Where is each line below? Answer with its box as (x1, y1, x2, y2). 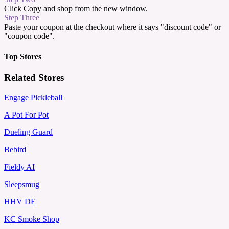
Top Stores (4, 52, 41, 61)
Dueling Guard (4, 127, 53, 136)
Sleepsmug (4, 179, 39, 189)
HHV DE (4, 197, 36, 206)
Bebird (4, 145, 26, 154)
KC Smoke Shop (4, 214, 59, 223)
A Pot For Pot (4, 110, 49, 119)
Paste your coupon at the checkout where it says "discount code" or (4, 22, 221, 32)
